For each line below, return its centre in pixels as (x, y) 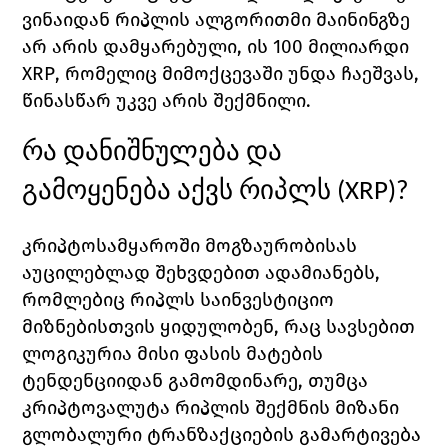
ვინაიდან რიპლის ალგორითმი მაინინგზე (216, 20)
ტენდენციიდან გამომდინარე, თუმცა (195, 381)
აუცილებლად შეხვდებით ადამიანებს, (201, 273)
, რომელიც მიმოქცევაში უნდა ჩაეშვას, (237, 74)
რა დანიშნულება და (152, 154)
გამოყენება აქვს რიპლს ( (184, 193)
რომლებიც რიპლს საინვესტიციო (178, 300)
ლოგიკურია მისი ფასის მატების (173, 354)
